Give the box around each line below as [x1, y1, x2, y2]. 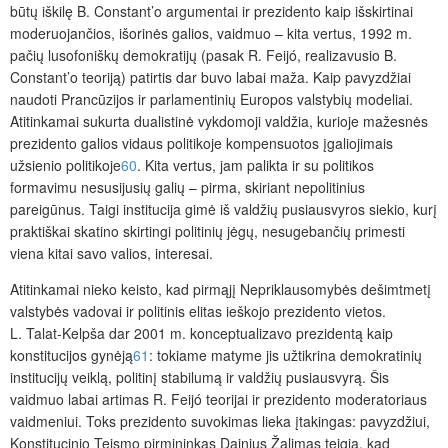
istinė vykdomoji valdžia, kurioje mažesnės [161, 111, 428, 132]
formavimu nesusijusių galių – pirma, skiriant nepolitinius [10, 177, 365, 198]
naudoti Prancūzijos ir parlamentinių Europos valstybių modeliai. [10, 89, 413, 110]
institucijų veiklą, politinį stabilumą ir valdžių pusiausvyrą [10, 367, 362, 388]
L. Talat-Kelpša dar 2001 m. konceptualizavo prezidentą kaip [10, 323, 393, 344]
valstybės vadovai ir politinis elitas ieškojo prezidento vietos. [10, 301, 386, 322]
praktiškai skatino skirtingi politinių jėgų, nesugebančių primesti [10, 221, 405, 242]
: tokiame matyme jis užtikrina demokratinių [149, 345, 422, 366]
